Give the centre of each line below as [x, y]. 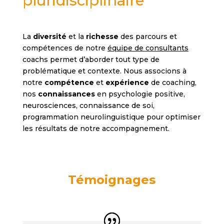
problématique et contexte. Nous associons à [104, 71]
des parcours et [147, 36]
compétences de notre [65, 48]
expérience [127, 82]
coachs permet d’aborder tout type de [91, 59]
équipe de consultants [148, 48]
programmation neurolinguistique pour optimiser [111, 117]
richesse [102, 36]
